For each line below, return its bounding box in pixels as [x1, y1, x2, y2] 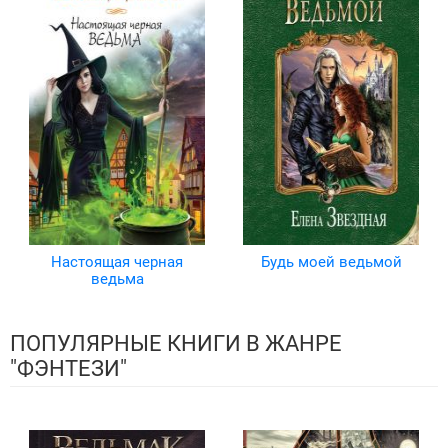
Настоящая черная [51, 253, 183, 272]
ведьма [90, 270, 144, 289]
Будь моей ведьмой [260, 253, 402, 272]
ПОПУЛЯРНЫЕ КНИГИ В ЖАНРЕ [10, 331, 342, 357]
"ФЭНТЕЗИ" [10, 356, 127, 382]
